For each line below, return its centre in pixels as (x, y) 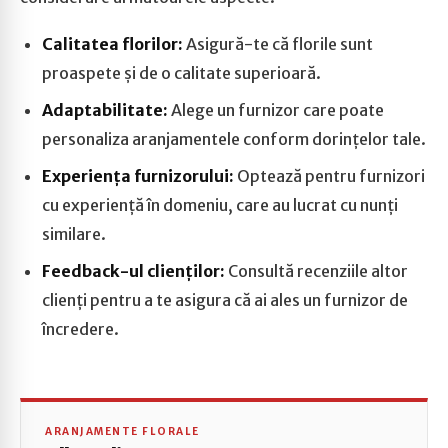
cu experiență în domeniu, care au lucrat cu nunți (220, 205)
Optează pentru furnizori (329, 176)
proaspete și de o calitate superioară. (181, 73)
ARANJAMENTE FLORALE (122, 431)
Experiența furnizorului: (138, 176)
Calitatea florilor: (112, 44)
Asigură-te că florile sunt (278, 44)
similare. (74, 234)
